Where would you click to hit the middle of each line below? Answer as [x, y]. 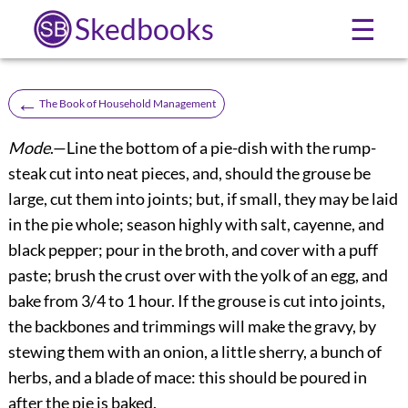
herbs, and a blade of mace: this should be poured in [187, 377]
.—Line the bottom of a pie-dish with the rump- [213, 147]
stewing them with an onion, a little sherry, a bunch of [194, 351]
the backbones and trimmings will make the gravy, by [192, 326]
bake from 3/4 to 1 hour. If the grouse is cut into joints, [196, 300]
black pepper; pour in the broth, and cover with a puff [193, 249]
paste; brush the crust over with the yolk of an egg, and [198, 275]
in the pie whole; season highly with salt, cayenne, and [196, 224]
